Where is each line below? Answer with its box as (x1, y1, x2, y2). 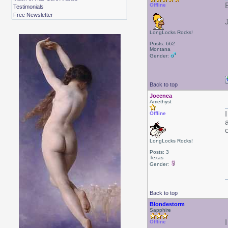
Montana (149, 46, 170, 52)
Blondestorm (149, 201, 185, 207)
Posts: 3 (149, 149, 169, 155)
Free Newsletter (13, 12, 53, 18)
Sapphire (149, 207, 171, 213)
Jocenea (149, 93, 172, 99)
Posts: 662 (149, 41, 175, 46)
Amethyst (149, 99, 172, 104)
